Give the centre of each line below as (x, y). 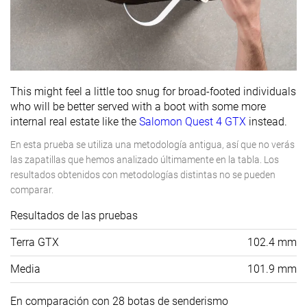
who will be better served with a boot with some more (138, 107)
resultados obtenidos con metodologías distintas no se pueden (143, 175)
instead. (268, 122)
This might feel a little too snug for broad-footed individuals (153, 92)
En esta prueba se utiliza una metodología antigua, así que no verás (152, 145)
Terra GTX (35, 243)
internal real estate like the (75, 122)
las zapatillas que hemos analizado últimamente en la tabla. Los (145, 160)
